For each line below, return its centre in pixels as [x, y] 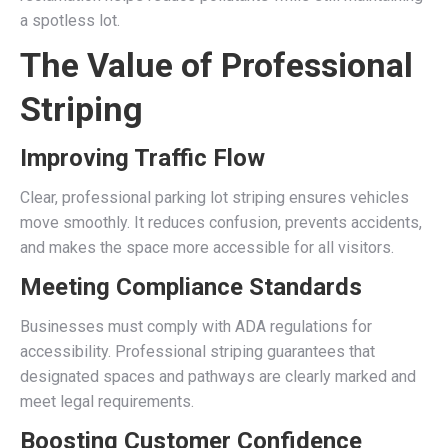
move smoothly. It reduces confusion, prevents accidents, [221, 222]
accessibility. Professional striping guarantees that [197, 351]
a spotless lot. [70, 20]
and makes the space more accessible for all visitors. [207, 247]
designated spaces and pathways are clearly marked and [218, 376]
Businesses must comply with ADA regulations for [196, 326]
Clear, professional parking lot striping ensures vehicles [214, 197]
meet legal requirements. [107, 401]
